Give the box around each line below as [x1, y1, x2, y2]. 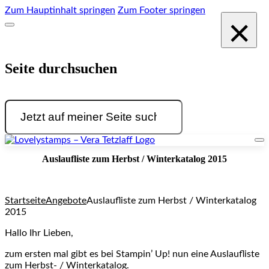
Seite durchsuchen [5, 60, 117, 76]
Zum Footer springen [118, 5, 205, 15]
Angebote [46, 196, 86, 206]
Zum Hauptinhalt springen [5, 5, 115, 15]
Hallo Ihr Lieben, [5, 228, 73, 238]
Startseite [5, 196, 46, 206]
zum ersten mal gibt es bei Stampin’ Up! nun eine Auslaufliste [5, 249, 259, 259]
